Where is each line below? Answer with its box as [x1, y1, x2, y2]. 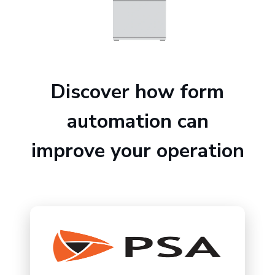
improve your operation [31, 137, 244, 164]
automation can [66, 107, 209, 134]
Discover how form [51, 78, 224, 105]
